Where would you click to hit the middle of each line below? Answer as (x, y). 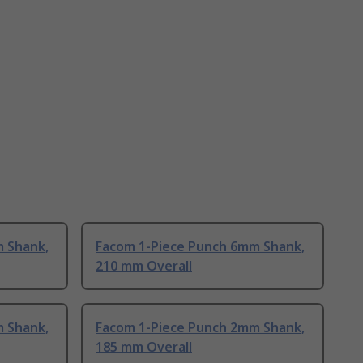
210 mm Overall (144, 266)
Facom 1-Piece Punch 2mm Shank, (200, 328)
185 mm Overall (144, 347)
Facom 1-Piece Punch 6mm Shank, (200, 247)
